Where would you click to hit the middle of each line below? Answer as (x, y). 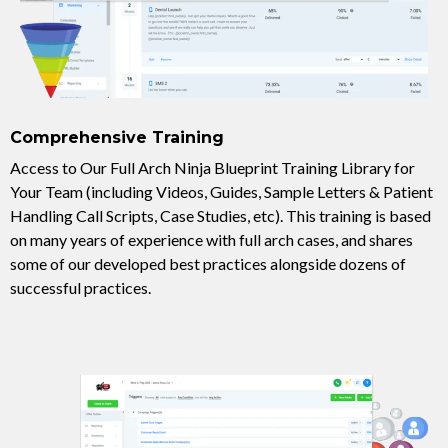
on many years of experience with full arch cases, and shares (211, 239)
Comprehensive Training (117, 138)
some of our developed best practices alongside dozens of (208, 263)
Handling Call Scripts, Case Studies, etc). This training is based (220, 215)
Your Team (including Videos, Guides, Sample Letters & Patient (221, 191)
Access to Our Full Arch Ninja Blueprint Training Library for (212, 167)
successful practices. (80, 287)
